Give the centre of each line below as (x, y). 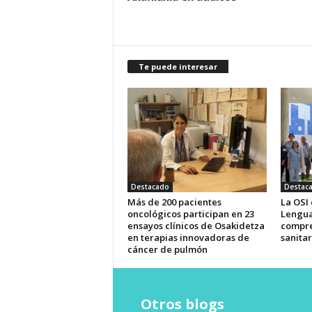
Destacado (150, 187)
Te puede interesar (178, 67)
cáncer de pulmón (167, 249)
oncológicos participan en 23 (190, 214)
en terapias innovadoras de (188, 237)
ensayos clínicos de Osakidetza (196, 226)
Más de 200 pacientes (174, 202)
